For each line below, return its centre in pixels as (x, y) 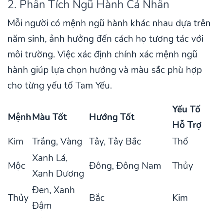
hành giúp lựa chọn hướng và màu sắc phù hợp (105, 70)
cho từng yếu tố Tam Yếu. (60, 85)
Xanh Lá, (50, 158)
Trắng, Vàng (57, 141)
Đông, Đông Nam (125, 166)
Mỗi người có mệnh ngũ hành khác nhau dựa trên (109, 23)
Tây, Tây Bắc (115, 141)
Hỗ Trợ (187, 125)
